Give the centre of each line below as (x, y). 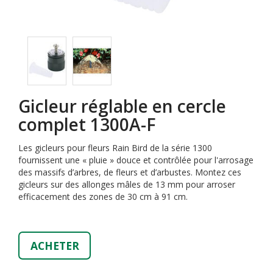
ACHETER (55, 245)
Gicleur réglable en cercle (122, 106)
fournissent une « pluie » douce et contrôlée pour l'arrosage (136, 160)
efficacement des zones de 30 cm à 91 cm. (103, 197)
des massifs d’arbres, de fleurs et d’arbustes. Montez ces (130, 172)
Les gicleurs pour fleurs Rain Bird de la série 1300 (115, 148)
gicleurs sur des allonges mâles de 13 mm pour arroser (127, 184)
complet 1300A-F (87, 124)
